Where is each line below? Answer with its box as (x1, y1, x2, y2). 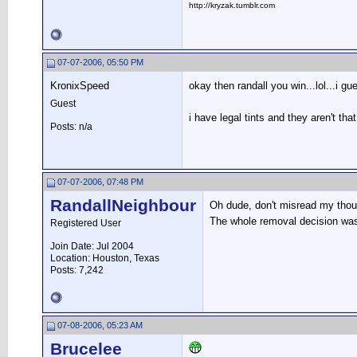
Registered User (50, 218, 121, 229)
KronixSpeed (50, 80, 109, 92)
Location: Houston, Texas (50, 253, 159, 264)
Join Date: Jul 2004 (50, 241, 134, 252)
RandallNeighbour (50, 196, 196, 215)
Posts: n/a (50, 121, 92, 132)
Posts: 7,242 (50, 265, 104, 276)
